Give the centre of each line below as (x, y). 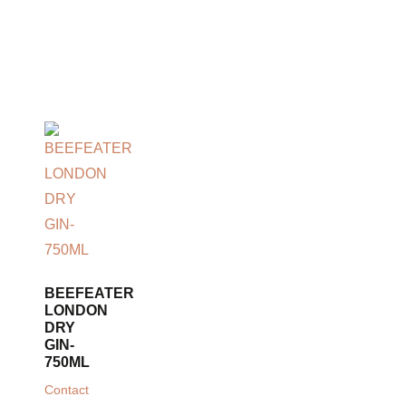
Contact (67, 391)
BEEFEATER (89, 294)
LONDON (76, 311)
